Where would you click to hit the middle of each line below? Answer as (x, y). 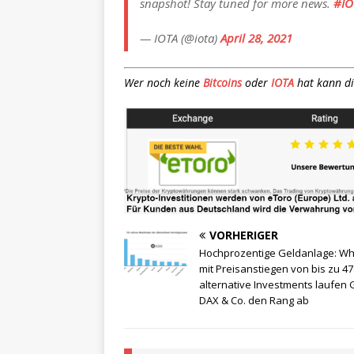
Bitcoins (222, 83)
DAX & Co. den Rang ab (254, 300)
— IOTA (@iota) (180, 38)
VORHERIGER (244, 235)
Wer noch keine (164, 83)
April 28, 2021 (256, 38)
